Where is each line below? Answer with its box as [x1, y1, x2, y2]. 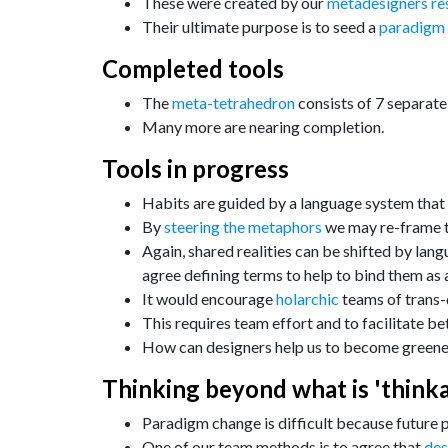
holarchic [276, 289, 339, 308]
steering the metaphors [164, 217, 322, 236]
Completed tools [102, 54, 284, 83]
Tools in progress [102, 154, 289, 183]
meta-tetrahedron [172, 93, 295, 112]
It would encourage [142, 289, 276, 308]
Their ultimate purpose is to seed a [142, 17, 379, 36]
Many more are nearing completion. [142, 117, 384, 136]
